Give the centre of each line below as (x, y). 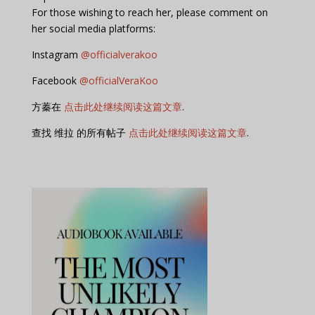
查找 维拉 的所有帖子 (80, 133)
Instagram (56, 55)
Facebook (55, 81)
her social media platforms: (93, 29)
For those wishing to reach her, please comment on (149, 13)
